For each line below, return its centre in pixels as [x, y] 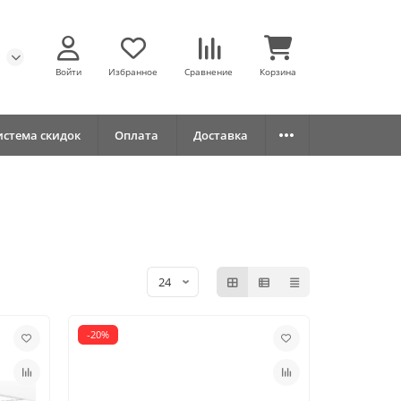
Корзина [278, 73]
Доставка [220, 135]
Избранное [133, 73]
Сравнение [209, 73]
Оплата [137, 135]
